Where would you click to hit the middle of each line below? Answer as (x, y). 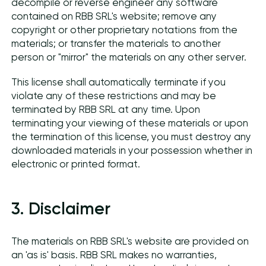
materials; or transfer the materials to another (116, 43)
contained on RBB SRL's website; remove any (114, 16)
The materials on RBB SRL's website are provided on (130, 242)
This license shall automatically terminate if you (119, 82)
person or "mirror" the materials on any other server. (129, 57)
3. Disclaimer (61, 208)
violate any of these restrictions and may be (114, 96)
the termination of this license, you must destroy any (132, 137)
